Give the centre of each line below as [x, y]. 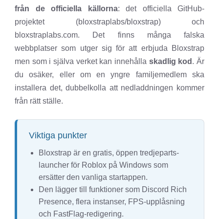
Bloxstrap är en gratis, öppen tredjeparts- [109, 153]
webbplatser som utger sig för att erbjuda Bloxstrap [109, 48]
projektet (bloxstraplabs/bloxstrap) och [109, 22]
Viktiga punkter [58, 135]
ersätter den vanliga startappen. [93, 177]
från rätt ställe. [39, 101]
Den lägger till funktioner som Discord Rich [113, 190]
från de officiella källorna [66, 9]
